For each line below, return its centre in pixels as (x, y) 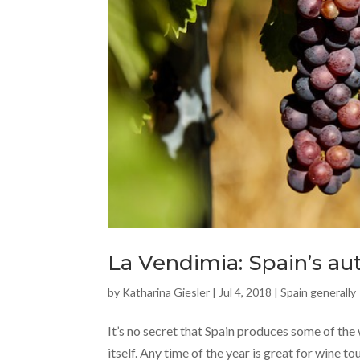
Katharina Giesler (166, 292)
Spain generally (319, 292)
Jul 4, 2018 (245, 292)
